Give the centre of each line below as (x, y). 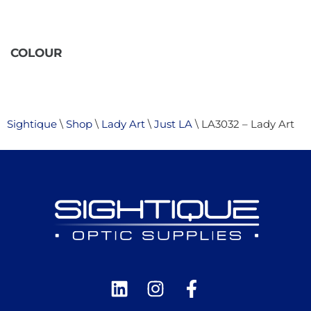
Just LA (173, 124)
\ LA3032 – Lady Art (243, 124)
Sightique (32, 124)
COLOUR (36, 53)
